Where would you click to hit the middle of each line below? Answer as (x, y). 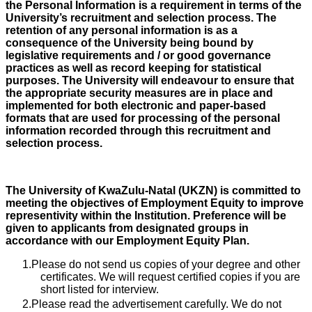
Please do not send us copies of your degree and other (166, 264)
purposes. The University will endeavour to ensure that (150, 80)
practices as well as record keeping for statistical (133, 68)
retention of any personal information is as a (122, 30)
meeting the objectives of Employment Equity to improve (155, 203)
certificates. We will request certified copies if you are (170, 277)
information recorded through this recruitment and (138, 131)
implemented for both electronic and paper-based (136, 106)
